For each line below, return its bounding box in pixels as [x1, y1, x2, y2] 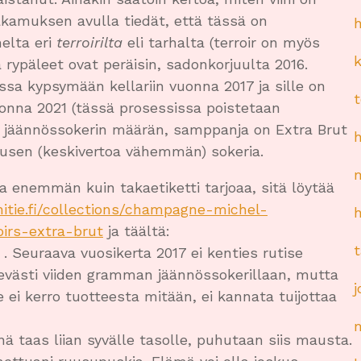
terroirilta [56, 33, 122, 51]
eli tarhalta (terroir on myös [122, 33, 320, 51]
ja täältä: [103, 222, 170, 239]
